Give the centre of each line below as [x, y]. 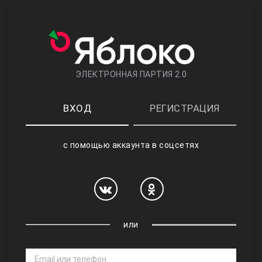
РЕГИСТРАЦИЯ [185, 108]
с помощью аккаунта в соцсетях [131, 145]
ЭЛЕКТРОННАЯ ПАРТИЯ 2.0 [131, 75]
